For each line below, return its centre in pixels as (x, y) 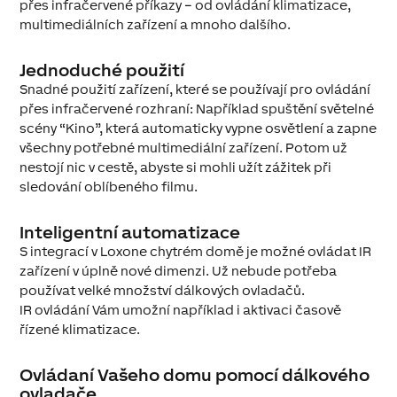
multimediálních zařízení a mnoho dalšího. (156, 25)
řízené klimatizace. (80, 330)
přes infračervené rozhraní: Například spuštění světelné (197, 109)
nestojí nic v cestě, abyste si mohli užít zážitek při (176, 167)
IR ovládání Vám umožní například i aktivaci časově (181, 310)
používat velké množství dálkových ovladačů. (163, 291)
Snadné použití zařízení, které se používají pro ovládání (195, 90)
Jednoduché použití (102, 70)
